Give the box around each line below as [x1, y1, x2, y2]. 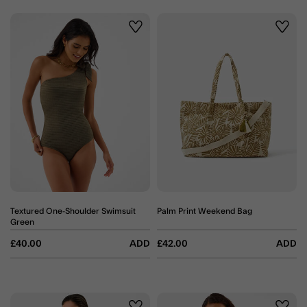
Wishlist [133, 30, 166, 40]
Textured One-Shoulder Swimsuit [10, 206, 136, 215]
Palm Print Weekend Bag [157, 206, 252, 215]
